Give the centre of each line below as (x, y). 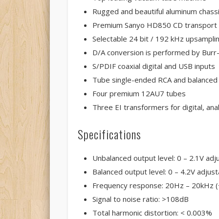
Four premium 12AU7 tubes (139, 94)
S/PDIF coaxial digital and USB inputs (153, 66)
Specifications (109, 134)
